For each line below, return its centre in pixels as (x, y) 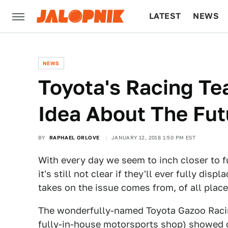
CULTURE (169, 49)
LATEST (165, 16)
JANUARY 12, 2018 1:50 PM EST (153, 137)
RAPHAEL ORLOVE (74, 137)
